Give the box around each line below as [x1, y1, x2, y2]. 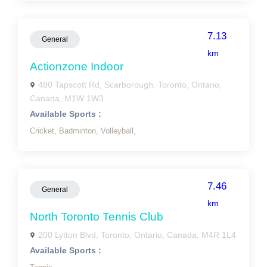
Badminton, [59, 126, 101, 135]
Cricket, [30, 126, 59, 135]
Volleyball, [101, 126, 136, 135]
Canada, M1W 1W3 [30, 94, 104, 103]
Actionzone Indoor [30, 60, 123, 73]
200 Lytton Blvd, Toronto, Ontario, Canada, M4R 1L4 [38, 230, 236, 240]
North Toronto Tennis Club [30, 210, 163, 223]
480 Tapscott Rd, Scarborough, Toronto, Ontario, [38, 80, 222, 89]
